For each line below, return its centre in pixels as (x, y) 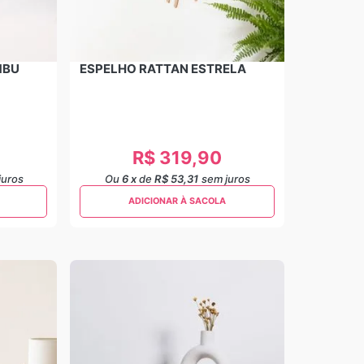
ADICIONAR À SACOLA (177, 201)
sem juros (225, 179)
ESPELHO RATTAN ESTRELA (163, 69)
